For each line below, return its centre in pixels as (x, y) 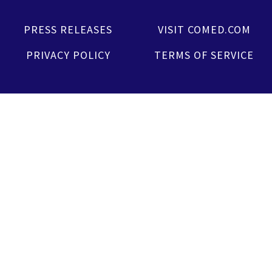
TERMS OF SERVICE (204, 55)
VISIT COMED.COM (204, 30)
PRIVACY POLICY (68, 55)
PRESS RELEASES (68, 30)
